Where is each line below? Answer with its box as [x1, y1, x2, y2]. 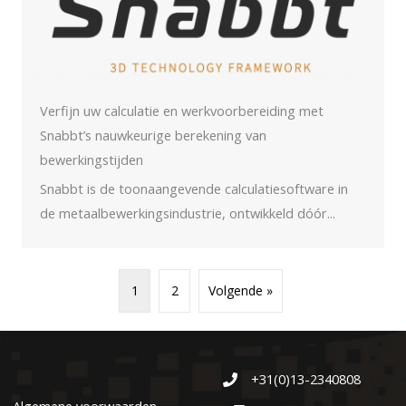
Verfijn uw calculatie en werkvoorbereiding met [40, 101, 324, 121]
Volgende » [208, 282, 273, 300]
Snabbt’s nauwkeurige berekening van [40, 126, 266, 145]
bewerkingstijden [40, 150, 143, 169]
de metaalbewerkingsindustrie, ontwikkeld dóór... [40, 204, 335, 223]
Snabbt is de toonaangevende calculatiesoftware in [40, 179, 348, 198]
